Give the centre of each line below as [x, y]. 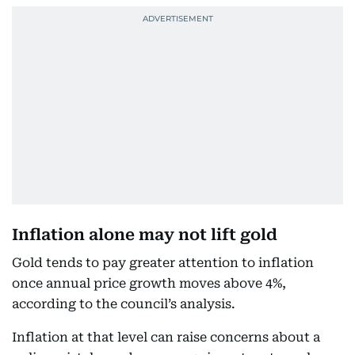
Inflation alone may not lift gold [145, 235]
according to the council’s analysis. [124, 304]
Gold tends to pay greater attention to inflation [163, 263]
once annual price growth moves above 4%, [149, 284]
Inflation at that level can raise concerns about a [166, 338]
